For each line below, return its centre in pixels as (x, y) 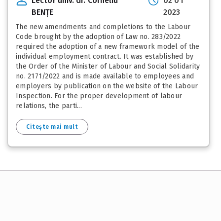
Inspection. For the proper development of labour (99, 96)
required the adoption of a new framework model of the (108, 46)
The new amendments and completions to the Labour (103, 27)
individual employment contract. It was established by (105, 56)
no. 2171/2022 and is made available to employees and (105, 76)
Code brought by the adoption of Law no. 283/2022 (98, 37)
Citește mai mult (52, 127)
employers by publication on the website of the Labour (107, 86)
